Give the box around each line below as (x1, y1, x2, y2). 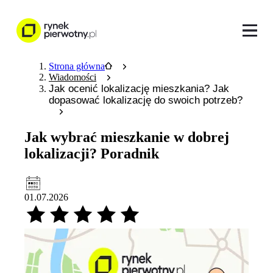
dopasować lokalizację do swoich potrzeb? (49, 94, 243, 106)
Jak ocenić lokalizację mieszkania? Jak (49, 83, 229, 94)
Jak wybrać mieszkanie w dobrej (24, 129, 229, 145)
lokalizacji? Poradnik (24, 145, 159, 161)
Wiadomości (49, 72, 96, 82)
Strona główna (49, 61, 105, 71)
